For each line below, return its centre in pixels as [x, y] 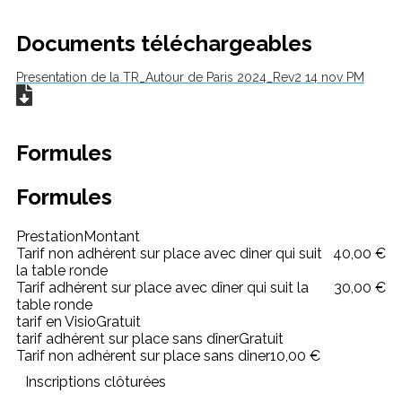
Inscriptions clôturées [96, 381]
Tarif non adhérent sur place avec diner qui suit [169, 253]
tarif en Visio [56, 321]
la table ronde [62, 270]
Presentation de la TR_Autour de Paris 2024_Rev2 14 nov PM [190, 77]
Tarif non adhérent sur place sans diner [143, 355]
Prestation [50, 236]
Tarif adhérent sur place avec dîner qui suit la [162, 287]
